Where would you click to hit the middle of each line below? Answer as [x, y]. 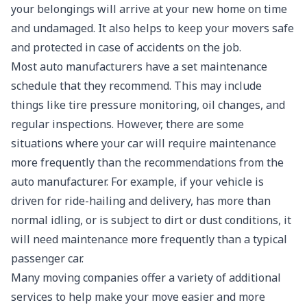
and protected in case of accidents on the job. [126, 47]
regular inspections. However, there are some [127, 124]
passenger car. [47, 258]
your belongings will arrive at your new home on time [149, 9]
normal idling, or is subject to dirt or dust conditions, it [151, 220]
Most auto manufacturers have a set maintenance [139, 66]
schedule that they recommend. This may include [136, 86]
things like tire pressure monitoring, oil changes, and [148, 105]
